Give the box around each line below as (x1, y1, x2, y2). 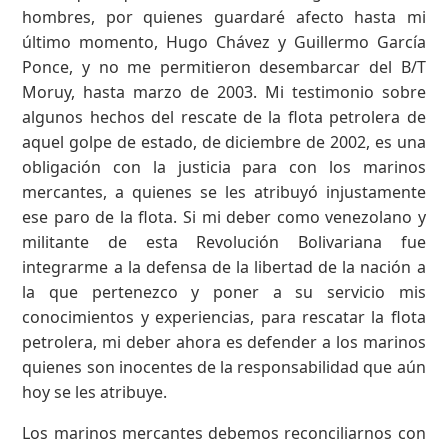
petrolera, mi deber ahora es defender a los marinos (22, 330, 426, 353)
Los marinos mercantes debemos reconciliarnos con (22, 421, 426, 444)
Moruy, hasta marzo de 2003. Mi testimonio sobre (22, 80, 426, 103)
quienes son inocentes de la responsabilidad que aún (22, 355, 426, 378)
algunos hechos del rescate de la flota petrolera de (22, 105, 426, 128)
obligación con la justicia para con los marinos (22, 155, 426, 178)
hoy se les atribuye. (22, 380, 168, 403)
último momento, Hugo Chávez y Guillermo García (22, 30, 426, 53)
